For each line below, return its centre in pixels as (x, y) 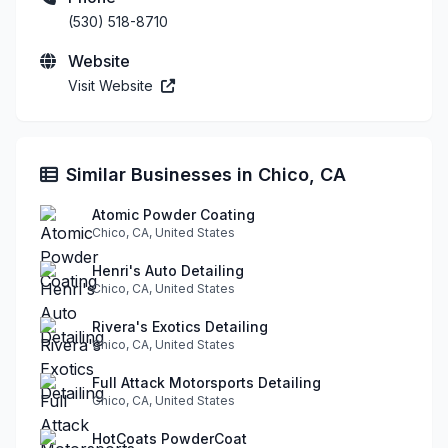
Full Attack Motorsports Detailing (206, 382)
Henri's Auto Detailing (168, 270)
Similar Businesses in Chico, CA (206, 174)
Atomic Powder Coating (173, 214)
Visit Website (112, 85)
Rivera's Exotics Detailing (180, 326)
